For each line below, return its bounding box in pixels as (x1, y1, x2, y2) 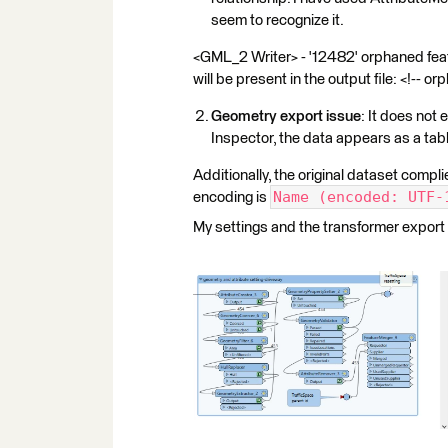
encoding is (193, 190, 270, 205)
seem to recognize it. (211, 13, 344, 28)
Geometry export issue (211, 109, 361, 124)
